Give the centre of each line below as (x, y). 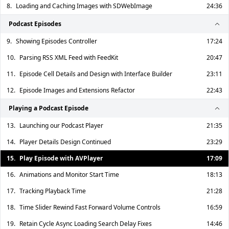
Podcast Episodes (35, 24)
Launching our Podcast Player (61, 125)
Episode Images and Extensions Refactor (77, 90)
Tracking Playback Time (53, 191)
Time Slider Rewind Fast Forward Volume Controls (90, 207)
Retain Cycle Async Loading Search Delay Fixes (86, 224)
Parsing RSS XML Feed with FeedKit (69, 58)
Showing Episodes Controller (56, 41)
